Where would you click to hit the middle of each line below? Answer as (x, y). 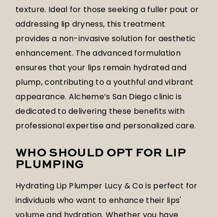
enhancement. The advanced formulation (98, 53)
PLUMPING (50, 165)
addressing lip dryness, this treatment (91, 24)
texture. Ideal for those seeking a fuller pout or (107, 10)
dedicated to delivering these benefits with (100, 111)
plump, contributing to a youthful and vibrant (105, 82)
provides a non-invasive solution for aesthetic (106, 39)
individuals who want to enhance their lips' (99, 201)
